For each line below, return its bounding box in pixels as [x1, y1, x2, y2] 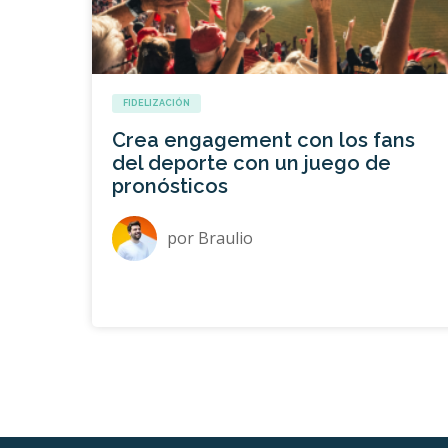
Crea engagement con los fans [112, 127, 415, 152]
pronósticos [112, 173, 228, 198]
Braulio [198, 226, 253, 249]
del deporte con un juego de [112, 150, 391, 175]
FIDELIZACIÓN [123, 97, 190, 108]
